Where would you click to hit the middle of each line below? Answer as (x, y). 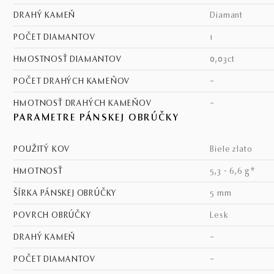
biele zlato (234, 150)
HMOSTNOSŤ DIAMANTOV (71, 60)
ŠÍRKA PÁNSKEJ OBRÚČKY (68, 194)
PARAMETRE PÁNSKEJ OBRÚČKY (96, 118)
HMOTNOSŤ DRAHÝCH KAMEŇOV (86, 104)
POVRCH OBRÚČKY (55, 216)
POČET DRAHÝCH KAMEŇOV (75, 82)
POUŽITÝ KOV (45, 150)
